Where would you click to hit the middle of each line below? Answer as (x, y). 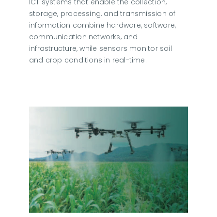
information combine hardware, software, (102, 25)
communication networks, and (83, 37)
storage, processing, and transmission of (102, 13)
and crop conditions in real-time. (88, 60)
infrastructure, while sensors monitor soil (100, 48)
